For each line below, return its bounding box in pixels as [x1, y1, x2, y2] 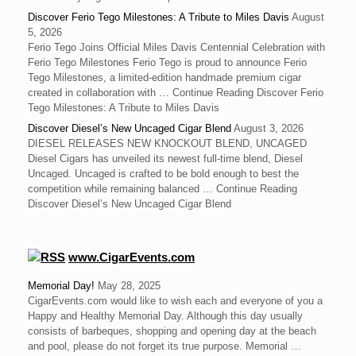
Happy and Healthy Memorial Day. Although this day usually [28, 310, 303, 323]
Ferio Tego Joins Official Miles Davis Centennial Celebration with [28, 41, 325, 54]
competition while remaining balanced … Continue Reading [28, 183, 297, 195]
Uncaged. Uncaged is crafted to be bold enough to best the [28, 168, 299, 180]
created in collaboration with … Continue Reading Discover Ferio [28, 87, 323, 99]
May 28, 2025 [98, 280, 161, 292]
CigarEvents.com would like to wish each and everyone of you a [28, 295, 323, 308]
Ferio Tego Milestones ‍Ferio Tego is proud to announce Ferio [28, 56, 307, 69]
